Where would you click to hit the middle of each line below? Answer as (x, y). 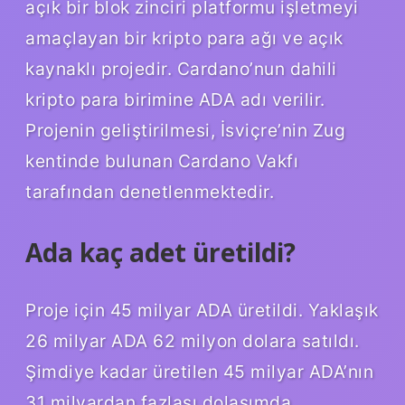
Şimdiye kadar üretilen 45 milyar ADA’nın (199, 371)
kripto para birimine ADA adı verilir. (175, 99)
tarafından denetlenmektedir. (150, 191)
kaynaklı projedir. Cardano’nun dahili (181, 68)
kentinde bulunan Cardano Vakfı (162, 160)
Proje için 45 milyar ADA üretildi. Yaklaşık (202, 310)
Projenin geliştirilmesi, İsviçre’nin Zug (185, 130)
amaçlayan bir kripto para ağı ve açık (184, 38)
